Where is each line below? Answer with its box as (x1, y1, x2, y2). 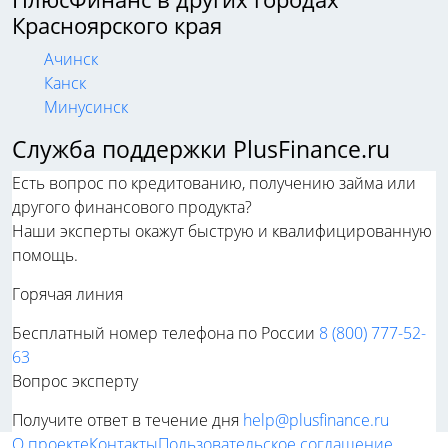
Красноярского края (12, 11, 222, 41)
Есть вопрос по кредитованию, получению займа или (12, 172, 416, 195)
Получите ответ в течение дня (12, 409, 239, 432)
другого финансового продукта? (12, 196, 252, 219)
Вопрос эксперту (12, 370, 138, 393)
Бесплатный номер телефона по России (12, 322, 315, 345)
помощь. (12, 244, 78, 267)
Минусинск (44, 96, 128, 119)
